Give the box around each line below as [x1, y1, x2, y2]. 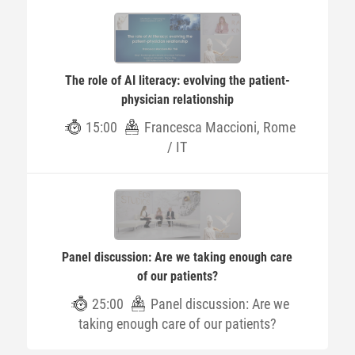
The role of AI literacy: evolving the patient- [64, 73, 290, 88]
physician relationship [120, 92, 234, 107]
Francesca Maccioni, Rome [144, 119, 296, 136]
